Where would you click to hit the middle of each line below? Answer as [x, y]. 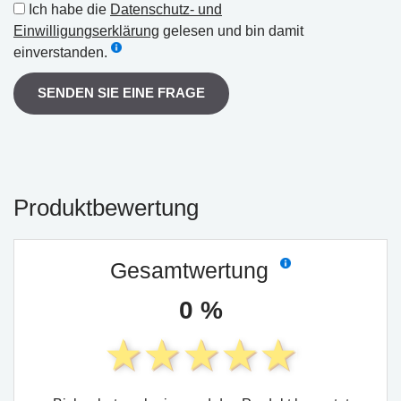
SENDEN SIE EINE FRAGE [121, 93]
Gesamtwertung [192, 270]
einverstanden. [60, 52]
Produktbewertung [106, 207]
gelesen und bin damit [231, 30]
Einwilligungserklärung [86, 30]
